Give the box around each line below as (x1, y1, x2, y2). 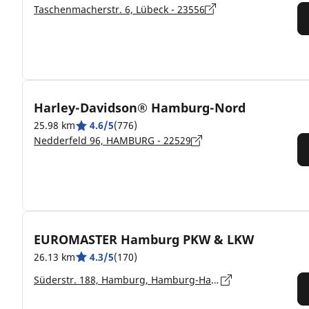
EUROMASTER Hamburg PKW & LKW (34, 230, 254, 248)
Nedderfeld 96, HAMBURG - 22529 (34, 134, 191, 147)
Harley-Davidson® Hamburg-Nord (34, 99, 246, 116)
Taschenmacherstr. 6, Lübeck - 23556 (34, 2, 205, 16)
